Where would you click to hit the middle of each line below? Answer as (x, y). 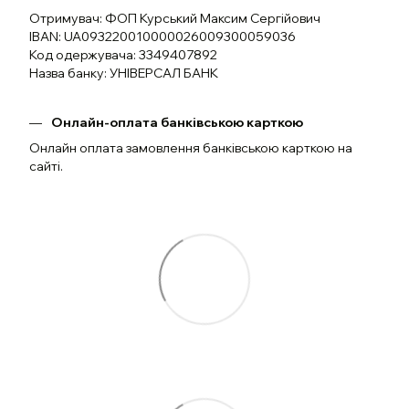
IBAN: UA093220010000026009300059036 (164, 36)
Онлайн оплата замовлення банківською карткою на (191, 147)
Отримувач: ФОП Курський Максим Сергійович (175, 18)
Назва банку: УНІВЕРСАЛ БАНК (124, 73)
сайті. (46, 166)
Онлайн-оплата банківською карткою (177, 122)
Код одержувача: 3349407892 (123, 54)
